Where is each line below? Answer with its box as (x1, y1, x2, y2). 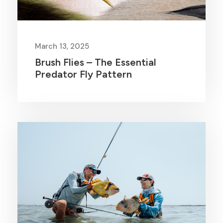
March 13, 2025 (35, 41, 89, 52)
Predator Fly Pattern (35, 68, 132, 81)
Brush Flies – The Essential (35, 56, 156, 69)
